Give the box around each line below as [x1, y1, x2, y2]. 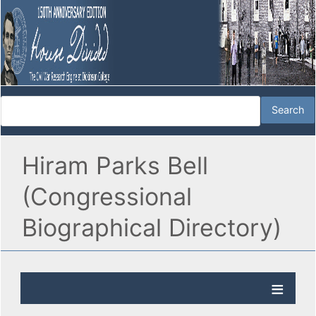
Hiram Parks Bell [22, 151, 208, 181]
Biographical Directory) [22, 213, 281, 243]
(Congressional [22, 182, 192, 212]
